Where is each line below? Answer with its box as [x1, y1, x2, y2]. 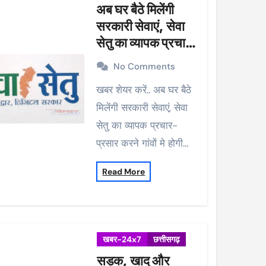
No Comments [113, 61, 176, 72]
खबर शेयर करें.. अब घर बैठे [96, 83, 104, 96]
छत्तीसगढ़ [153, 234, 180, 245]
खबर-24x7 [103, 234, 142, 245]
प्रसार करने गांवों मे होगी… [96, 137, 189, 150]
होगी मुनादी [96, 68, 145, 84]
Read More [102, 166, 145, 177]
